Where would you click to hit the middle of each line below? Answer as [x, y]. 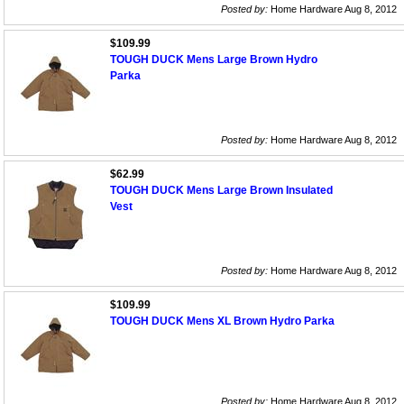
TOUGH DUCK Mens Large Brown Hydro [214, 60]
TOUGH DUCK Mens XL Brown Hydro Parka [222, 321]
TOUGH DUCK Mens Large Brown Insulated [221, 191]
